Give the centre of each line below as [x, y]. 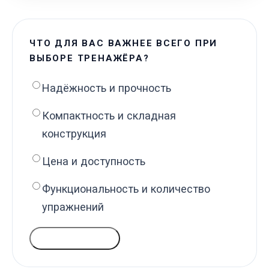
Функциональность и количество [126, 189]
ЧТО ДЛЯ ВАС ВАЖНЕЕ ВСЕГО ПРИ [124, 43]
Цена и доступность [94, 161]
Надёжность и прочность [107, 88]
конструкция [74, 133]
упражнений [73, 207]
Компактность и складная [109, 115]
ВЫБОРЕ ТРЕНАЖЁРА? [89, 58]
